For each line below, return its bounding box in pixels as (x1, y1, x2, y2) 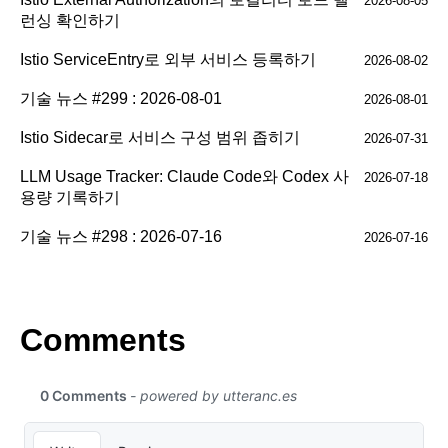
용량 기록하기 (20, 188, 120, 206)
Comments (20, 321, 186, 358)
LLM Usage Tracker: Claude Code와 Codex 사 (20, 167, 349, 185)
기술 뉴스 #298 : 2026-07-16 (20, 227, 222, 245)
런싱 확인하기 (20, 11, 120, 29)
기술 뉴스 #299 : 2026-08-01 (20, 89, 222, 107)
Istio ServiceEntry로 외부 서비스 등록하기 (20, 50, 316, 68)
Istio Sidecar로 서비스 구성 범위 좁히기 (20, 128, 300, 146)
